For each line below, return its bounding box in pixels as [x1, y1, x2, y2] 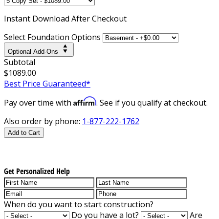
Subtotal [4, 56, 35, 67]
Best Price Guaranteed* [4, 78, 90, 89]
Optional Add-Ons [8, 47, 58, 55]
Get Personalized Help [4, 165, 70, 176]
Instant [4, 13, 32, 24]
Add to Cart [8, 129, 40, 136]
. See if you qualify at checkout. [96, 97, 208, 108]
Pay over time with [4, 97, 73, 108]
